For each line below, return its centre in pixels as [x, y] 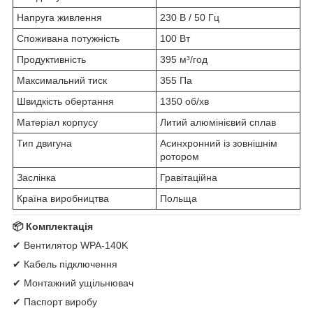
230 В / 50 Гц [190, 18]
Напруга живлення [59, 18]
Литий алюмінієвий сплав [218, 123]
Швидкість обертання [65, 102]
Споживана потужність [68, 39]
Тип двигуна [44, 144]
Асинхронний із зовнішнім [219, 144]
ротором [180, 157]
